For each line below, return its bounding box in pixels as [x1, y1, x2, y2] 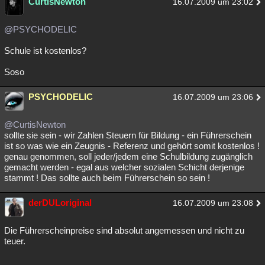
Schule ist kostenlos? [4, 46, 86, 56]
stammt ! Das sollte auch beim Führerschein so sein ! [4, 173, 210, 183]
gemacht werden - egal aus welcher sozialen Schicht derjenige [4, 162, 244, 172]
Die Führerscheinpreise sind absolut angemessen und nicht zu [4, 225, 244, 235]
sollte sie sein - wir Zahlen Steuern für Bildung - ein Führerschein [4, 130, 251, 140]
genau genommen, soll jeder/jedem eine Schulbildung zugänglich [4, 151, 253, 161]
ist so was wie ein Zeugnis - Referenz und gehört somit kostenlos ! [4, 141, 260, 151]
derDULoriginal [28, 198, 92, 208]
